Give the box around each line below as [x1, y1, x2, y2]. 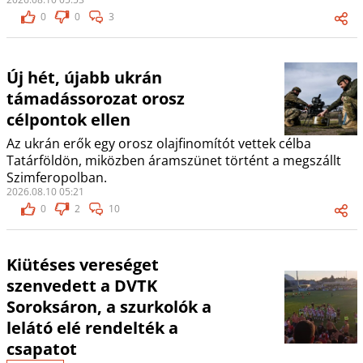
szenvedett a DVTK [6, 275, 157, 297]
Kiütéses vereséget [6, 254, 159, 276]
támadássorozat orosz [6, 88, 185, 110]
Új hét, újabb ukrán [6, 66, 162, 89]
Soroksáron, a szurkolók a [6, 296, 211, 318]
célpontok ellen [6, 109, 130, 131]
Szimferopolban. [6, 169, 107, 187]
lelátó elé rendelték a [6, 317, 178, 340]
